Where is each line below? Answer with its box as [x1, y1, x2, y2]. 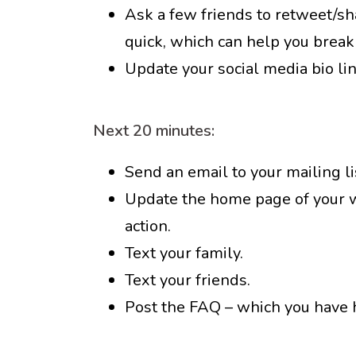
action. [125, 215, 171, 237]
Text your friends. [125, 269, 250, 291]
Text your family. [125, 242, 243, 264]
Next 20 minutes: [93, 120, 215, 141]
